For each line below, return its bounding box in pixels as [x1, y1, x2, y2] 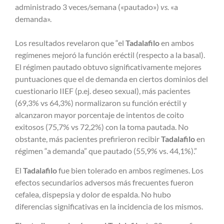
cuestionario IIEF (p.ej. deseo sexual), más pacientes [15, 86, 190, 96]
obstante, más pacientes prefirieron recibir [15, 134, 161, 144]
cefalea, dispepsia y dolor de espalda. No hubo [15, 189, 171, 199]
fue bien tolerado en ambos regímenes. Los [58, 165, 203, 175]
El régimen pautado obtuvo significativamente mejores [15, 62, 201, 72]
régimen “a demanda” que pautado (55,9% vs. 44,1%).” [15, 146, 197, 156]
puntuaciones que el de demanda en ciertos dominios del [15, 74, 208, 84]
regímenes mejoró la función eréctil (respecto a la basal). [15, 50, 205, 60]
